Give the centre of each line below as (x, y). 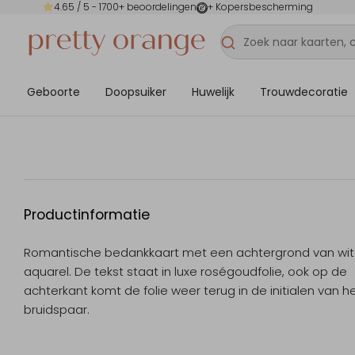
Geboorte (53, 92)
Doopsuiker (136, 92)
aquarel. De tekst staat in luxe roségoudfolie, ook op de (185, 272)
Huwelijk (213, 92)
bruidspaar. (57, 310)
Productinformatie (87, 215)
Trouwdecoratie (304, 92)
